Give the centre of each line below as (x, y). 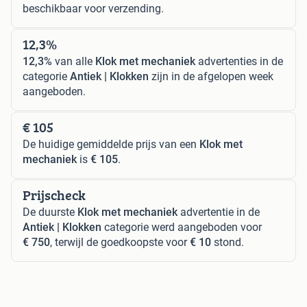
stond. (228, 242)
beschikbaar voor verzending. (93, 8)
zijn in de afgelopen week (211, 76)
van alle (74, 61)
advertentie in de (219, 212)
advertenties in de (239, 61)
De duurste (50, 212)
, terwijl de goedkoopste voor (120, 242)
